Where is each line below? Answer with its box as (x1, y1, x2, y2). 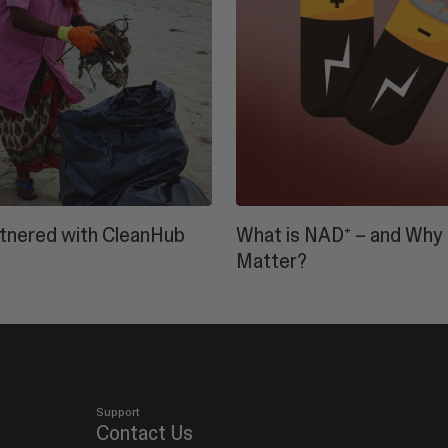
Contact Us (96, 420, 193, 445)
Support (96, 404, 140, 419)
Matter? (236, 248, 307, 273)
